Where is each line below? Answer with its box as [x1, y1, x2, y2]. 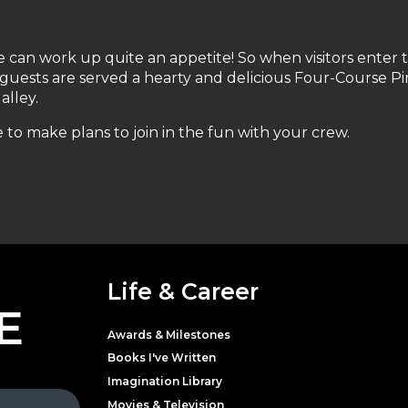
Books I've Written [107, 351, 216, 365]
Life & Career [107, 277, 259, 305]
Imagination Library [107, 373, 222, 388]
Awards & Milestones [107, 327, 230, 342]
